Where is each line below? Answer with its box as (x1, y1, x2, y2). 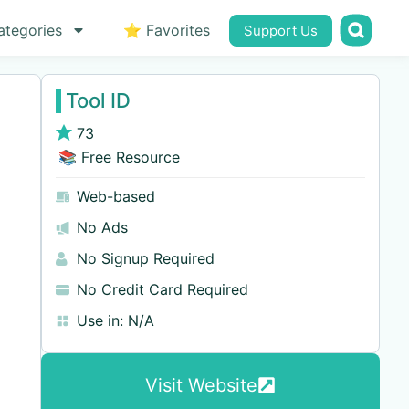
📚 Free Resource (55, 148, 180, 166)
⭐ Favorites (122, 21, 210, 39)
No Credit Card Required (76, 280, 248, 299)
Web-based (76, 187, 155, 205)
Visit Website (144, 374, 257, 396)
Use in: (76, 311, 123, 330)
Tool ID (65, 89, 131, 112)
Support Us (243, 22, 318, 39)
